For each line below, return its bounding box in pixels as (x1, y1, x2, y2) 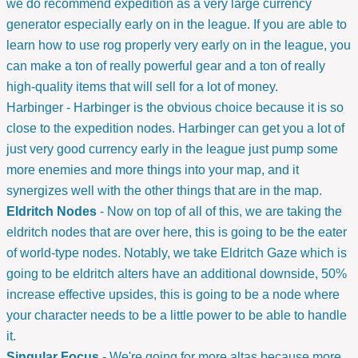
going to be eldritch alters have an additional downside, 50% (6, 267, 347, 281)
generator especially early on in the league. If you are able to (6, 18, 347, 32)
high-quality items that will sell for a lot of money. (6, 80, 278, 94)
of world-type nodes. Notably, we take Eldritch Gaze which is (6, 246, 347, 261)
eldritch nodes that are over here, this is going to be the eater (6, 225, 347, 240)
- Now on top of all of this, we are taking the (97, 205, 342, 219)
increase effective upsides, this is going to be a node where (6, 288, 340, 302)
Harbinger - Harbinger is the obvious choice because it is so (6, 101, 344, 115)
